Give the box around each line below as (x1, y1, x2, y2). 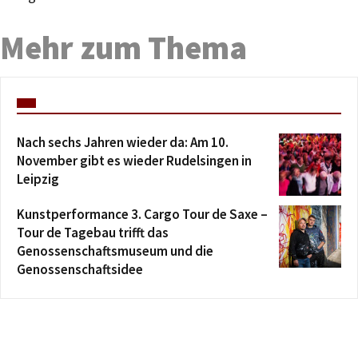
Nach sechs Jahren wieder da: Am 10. (17, 133, 229, 151)
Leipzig (17, 169, 59, 188)
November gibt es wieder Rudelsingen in (17, 151, 252, 169)
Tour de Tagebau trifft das (17, 223, 169, 241)
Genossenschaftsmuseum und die (17, 241, 213, 260)
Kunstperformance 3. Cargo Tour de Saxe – (17, 205, 268, 223)
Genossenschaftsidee (17, 260, 143, 278)
